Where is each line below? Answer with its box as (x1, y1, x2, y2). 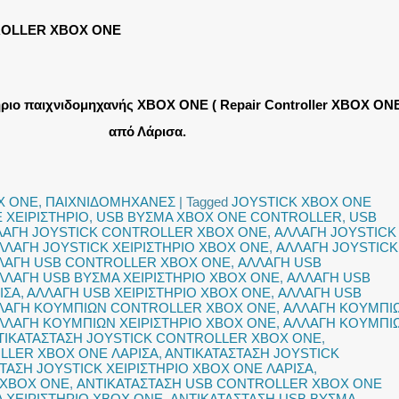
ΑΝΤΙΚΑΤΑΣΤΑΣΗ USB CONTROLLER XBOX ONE (77, 376, 382, 391)
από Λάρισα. (109, 124, 186, 139)
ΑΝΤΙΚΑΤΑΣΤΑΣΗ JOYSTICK (165, 346, 339, 361)
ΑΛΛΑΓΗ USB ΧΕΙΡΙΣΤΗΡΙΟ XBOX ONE (27, 285, 271, 300)
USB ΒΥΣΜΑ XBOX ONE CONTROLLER (96, 209, 342, 224)
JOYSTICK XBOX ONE (232, 194, 371, 209)
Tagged (186, 194, 228, 209)
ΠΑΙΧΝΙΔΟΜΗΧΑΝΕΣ (45, 194, 175, 209)
